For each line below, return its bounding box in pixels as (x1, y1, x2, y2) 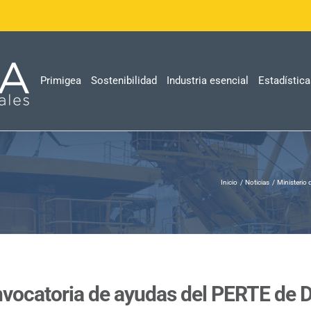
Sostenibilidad (91, 74, 157, 87)
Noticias (245, 178, 269, 186)
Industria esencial (167, 74, 249, 87)
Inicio (221, 178, 237, 186)
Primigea (40, 74, 81, 87)
